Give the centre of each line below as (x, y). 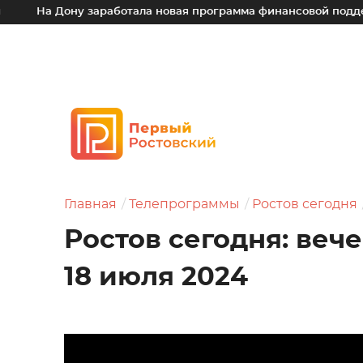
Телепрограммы (184, 204)
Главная (90, 204)
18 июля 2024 (156, 277)
